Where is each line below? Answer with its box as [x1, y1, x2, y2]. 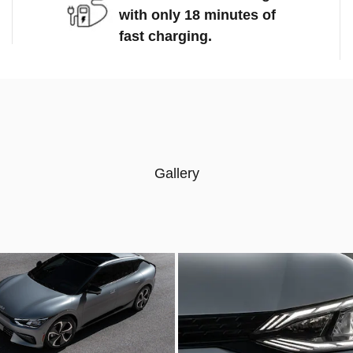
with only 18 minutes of [119, 7, 276, 23]
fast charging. [119, 28, 212, 44]
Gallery [154, 165, 199, 181]
